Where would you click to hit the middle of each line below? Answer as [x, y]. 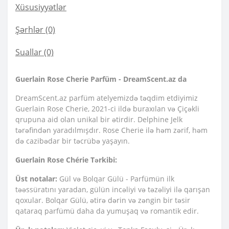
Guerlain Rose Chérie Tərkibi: [66, 160]
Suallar [29, 52]
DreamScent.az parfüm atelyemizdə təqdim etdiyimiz [107, 98]
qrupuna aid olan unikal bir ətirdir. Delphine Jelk [99, 120]
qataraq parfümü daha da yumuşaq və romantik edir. [107, 211]
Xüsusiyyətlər [41, 7]
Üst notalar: [36, 179]
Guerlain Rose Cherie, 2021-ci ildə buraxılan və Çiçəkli [107, 109]
